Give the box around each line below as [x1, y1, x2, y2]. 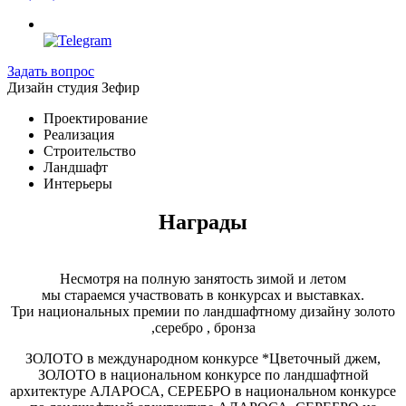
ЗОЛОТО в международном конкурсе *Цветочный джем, [25, 351, 381, 366]
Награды [159, 210, 247, 234]
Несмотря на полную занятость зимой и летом [60, 271, 346, 286]
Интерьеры [43, 176, 112, 191]
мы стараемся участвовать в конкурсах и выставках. [42, 287, 364, 303]
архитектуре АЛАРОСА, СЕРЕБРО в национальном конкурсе [10, 383, 396, 399]
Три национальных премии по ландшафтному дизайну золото [11, 304, 395, 319]
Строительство [43, 143, 136, 159]
